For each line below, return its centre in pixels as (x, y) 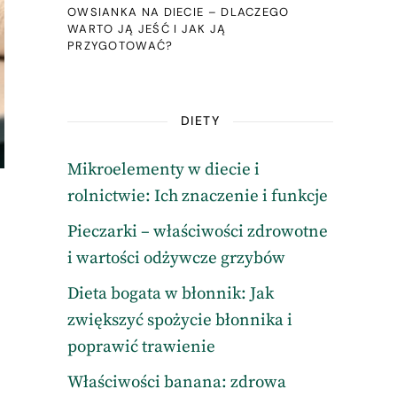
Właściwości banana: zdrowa (176, 382)
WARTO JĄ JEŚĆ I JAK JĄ (147, 29)
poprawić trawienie (141, 347)
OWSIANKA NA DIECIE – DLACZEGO (178, 12)
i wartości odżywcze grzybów (176, 258)
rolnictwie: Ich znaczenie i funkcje (197, 196)
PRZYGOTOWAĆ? (120, 46)
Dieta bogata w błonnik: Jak (170, 294)
